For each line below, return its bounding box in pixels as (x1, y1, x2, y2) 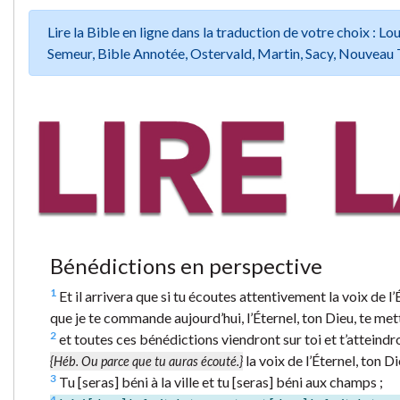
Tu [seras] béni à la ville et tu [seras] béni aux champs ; (56, 372, 383, 390)
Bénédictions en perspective (50, 252, 322, 279)
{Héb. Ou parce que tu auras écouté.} (50, 353, 243, 369)
